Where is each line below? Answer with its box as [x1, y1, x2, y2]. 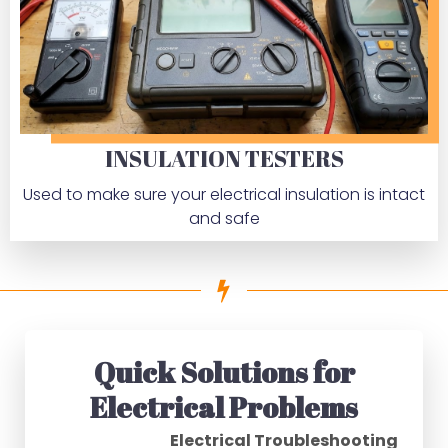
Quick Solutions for [93, 352, 355, 391]
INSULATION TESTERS [104, 142, 344, 174]
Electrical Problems [90, 387, 358, 426]
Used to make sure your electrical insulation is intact [23, 182, 425, 206]
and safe [188, 206, 260, 230]
